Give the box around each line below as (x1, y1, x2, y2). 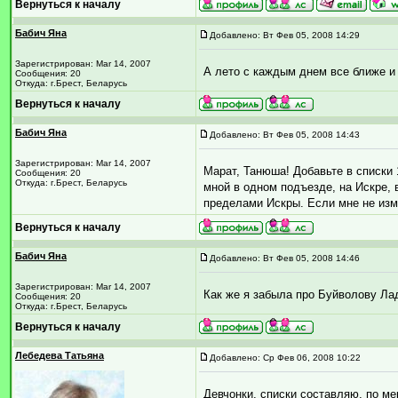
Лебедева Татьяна (15, 350, 104, 361)
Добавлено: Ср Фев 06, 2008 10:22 (210, 353, 361, 362)
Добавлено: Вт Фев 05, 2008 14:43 (210, 130, 360, 139)
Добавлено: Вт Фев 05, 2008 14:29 (210, 30, 360, 40)
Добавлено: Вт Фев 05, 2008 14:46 (210, 253, 360, 263)
